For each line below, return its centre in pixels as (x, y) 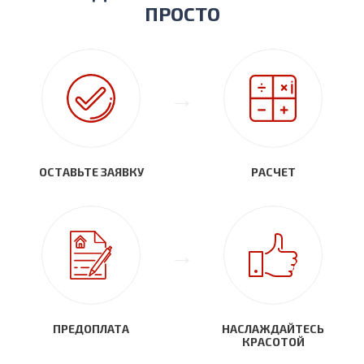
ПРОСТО (182, 14)
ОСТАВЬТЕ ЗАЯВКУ (91, 172)
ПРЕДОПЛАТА (91, 329)
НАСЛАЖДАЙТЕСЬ (273, 329)
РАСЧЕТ (273, 172)
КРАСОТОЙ (273, 342)
